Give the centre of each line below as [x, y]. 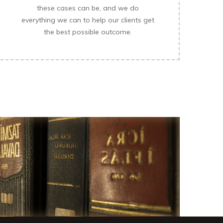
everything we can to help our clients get [88, 20]
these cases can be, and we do [88, 8]
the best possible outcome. [88, 32]
